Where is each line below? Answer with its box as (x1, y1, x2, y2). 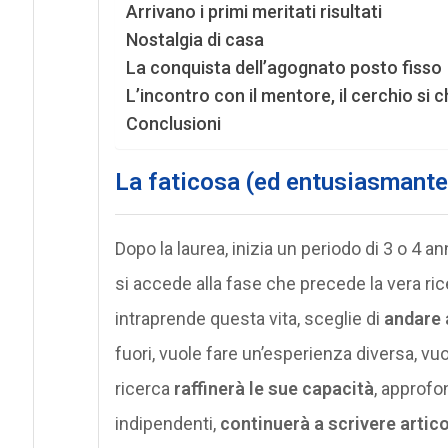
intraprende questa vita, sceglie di (114, 307, 384, 329)
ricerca (114, 377, 174, 399)
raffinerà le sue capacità (173, 377, 374, 399)
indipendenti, (114, 412, 220, 434)
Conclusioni (125, 112, 221, 134)
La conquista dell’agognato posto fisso (125, 56, 442, 78)
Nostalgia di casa (125, 28, 264, 50)
